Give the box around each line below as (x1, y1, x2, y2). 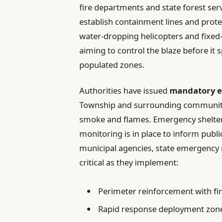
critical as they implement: (79, 156, 179, 168)
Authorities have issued (79, 84, 170, 96)
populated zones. (79, 58, 145, 70)
